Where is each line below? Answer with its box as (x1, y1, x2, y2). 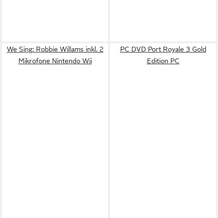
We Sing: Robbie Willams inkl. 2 (6, 45, 104, 53)
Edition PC (146, 57, 180, 65)
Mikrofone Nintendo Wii (18, 57, 92, 65)
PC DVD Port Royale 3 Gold (120, 45, 206, 53)
